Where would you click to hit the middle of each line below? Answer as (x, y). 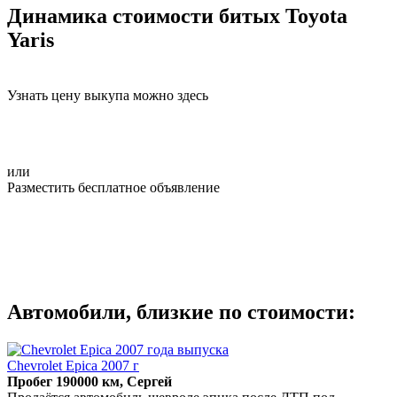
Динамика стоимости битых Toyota (177, 16)
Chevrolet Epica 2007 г (73, 365)
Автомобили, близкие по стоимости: (181, 311)
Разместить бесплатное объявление (113, 187)
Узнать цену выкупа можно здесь (108, 95)
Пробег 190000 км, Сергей (90, 381)
